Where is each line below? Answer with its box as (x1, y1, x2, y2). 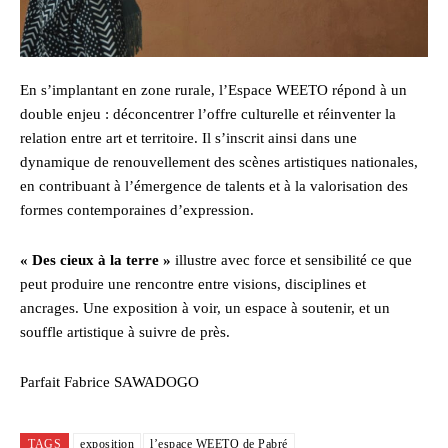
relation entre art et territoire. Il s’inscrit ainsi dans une (20, 129, 357, 146)
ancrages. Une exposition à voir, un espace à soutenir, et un (20, 299, 390, 316)
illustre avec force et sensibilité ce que (175, 251, 412, 268)
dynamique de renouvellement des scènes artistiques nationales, (20, 153, 418, 170)
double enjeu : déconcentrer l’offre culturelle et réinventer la (20, 105, 396, 122)
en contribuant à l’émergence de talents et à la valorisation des (20, 177, 408, 194)
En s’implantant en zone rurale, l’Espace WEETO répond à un (20, 81, 407, 98)
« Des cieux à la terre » (20, 251, 175, 268)
